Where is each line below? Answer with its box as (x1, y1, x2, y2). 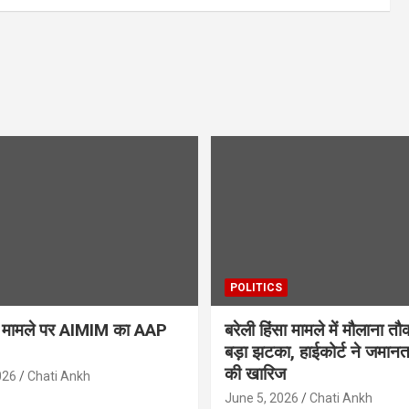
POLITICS (230, 280, 282, 294)
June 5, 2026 (225, 390, 299, 405)
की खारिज (225, 362, 286, 384)
